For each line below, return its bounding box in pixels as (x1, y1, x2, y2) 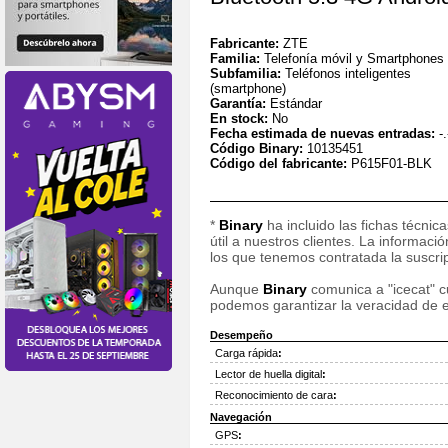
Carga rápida (215, 347, 278, 359)
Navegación (210, 411, 272, 423)
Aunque (210, 281, 263, 297)
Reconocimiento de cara (215, 389, 333, 401)
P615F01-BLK (351, 156, 432, 171)
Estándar (270, 96, 322, 111)
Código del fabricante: (210, 156, 351, 171)
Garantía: (210, 96, 270, 111)
